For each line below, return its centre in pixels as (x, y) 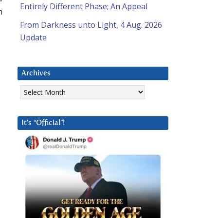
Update (33, 38)
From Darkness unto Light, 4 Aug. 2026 (91, 25)
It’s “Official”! (43, 123)
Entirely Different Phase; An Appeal (84, 7)
